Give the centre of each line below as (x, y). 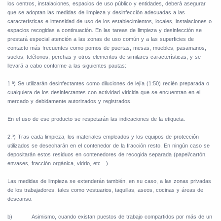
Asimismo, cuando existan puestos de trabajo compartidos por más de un (122, 217)
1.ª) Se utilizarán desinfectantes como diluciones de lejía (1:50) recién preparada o (108, 84)
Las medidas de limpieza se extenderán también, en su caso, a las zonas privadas (109, 181)
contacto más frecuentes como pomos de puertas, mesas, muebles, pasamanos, (107, 48)
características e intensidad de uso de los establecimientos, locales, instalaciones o (110, 21)
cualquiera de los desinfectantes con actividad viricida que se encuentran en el (104, 92)
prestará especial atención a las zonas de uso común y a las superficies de (101, 39)
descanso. (20, 199)
